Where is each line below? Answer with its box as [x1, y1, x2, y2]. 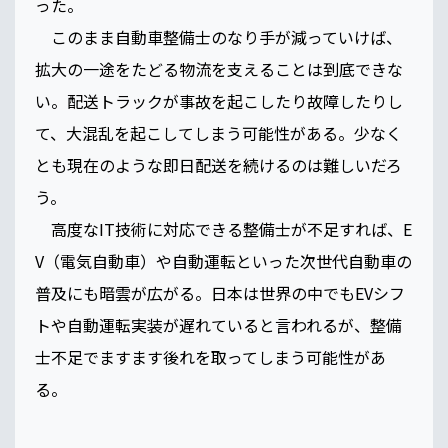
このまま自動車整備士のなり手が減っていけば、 [35, 24, 402, 49]
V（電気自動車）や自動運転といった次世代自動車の [35, 248, 412, 273]
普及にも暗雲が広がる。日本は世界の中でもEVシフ [35, 280, 405, 305]
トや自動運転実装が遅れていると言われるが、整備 [35, 312, 402, 337]
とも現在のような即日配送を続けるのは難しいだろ [35, 152, 402, 177]
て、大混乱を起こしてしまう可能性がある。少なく [35, 120, 402, 145]
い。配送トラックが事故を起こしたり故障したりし [35, 88, 403, 113]
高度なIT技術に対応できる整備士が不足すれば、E [35, 216, 412, 241]
